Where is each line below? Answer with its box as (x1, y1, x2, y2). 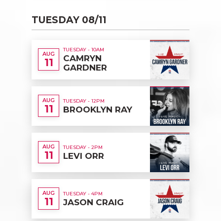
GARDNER (63, 63, 107, 73)
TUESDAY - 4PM (63, 190, 103, 197)
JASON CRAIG (63, 197, 124, 207)
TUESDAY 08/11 (32, 14, 107, 26)
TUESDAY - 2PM (63, 144, 103, 150)
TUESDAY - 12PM (63, 97, 105, 104)
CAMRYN (63, 53, 102, 64)
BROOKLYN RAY (63, 104, 132, 114)
